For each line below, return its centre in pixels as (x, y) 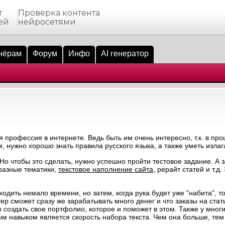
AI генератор (125, 53)
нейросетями (47, 22)
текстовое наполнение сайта (105, 169)
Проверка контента (59, 13)
